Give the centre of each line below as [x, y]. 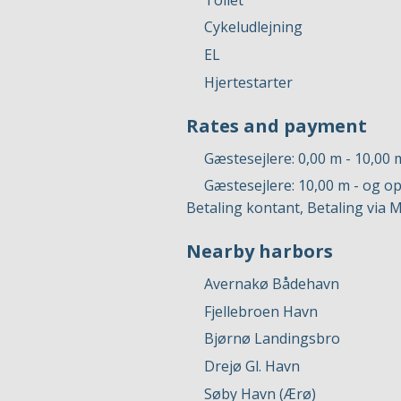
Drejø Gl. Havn [252, 366]
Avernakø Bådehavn [272, 284]
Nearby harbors [260, 252]
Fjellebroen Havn [261, 311]
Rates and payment [277, 125]
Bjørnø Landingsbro [272, 339]
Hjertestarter [248, 82]
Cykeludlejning [253, 27]
